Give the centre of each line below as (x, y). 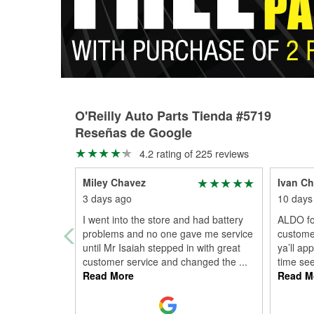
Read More (108, 275)
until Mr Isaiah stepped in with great (162, 247)
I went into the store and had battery (163, 219)
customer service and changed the (161, 261)
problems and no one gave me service (168, 233)
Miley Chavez (114, 182)
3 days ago (107, 198)
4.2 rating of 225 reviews (192, 153)
